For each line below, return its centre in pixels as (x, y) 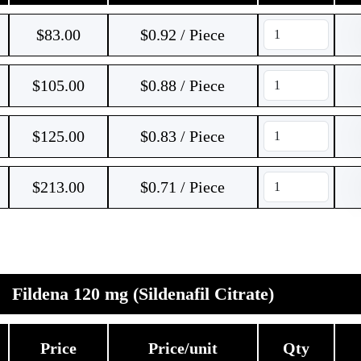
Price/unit (183, 348)
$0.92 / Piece (183, 35)
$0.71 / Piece (183, 187)
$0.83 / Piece (183, 136)
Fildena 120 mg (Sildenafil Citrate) (143, 294)
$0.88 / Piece (183, 85)
